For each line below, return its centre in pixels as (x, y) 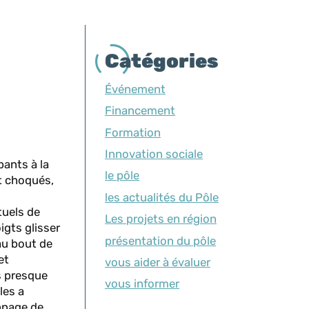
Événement (135, 89)
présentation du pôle (160, 240)
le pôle (122, 176)
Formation (133, 132)
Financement (140, 111)
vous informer (142, 284)
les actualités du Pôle (162, 197)
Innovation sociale (154, 153)
